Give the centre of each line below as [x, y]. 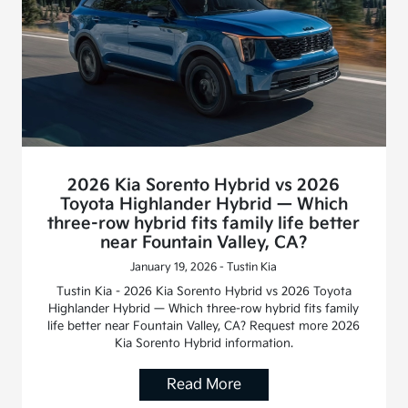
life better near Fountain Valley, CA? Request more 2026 [204, 326]
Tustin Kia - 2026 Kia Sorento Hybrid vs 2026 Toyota [204, 291]
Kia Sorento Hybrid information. [204, 343]
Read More [204, 384]
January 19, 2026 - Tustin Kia [204, 267]
